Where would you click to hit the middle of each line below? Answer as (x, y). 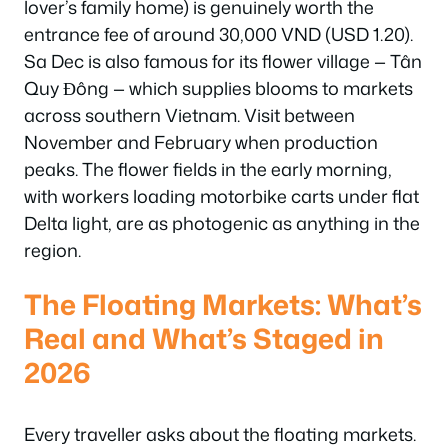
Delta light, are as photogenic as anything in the (222, 223)
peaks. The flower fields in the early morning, (208, 169)
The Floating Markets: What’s (223, 303)
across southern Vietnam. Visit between (189, 115)
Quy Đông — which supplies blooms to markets (218, 88)
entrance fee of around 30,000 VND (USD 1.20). (218, 34)
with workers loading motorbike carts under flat (221, 196)
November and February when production (201, 142)
